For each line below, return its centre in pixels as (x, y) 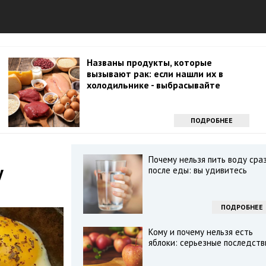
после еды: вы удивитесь (197, 170)
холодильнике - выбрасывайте (153, 85)
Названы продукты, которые (149, 62)
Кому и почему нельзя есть (200, 232)
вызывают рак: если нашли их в (155, 74)
